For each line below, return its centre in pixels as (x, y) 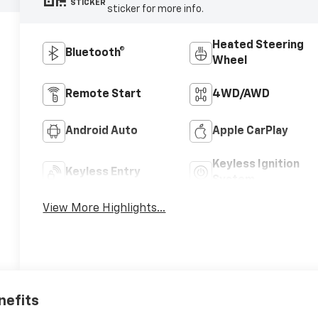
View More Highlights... (104, 208)
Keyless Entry (103, 172)
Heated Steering (258, 45)
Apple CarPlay (250, 131)
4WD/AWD (241, 94)
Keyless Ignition (256, 164)
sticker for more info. (155, 9)
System (233, 180)
